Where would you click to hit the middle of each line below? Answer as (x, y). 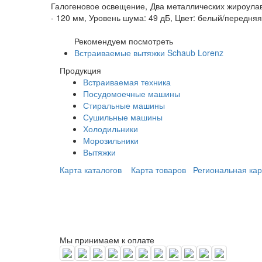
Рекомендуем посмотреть (124, 41)
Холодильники (111, 128)
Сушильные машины (123, 117)
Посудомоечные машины (132, 93)
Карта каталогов (91, 169)
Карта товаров (158, 169)
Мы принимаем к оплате (107, 239)
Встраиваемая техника (127, 82)
